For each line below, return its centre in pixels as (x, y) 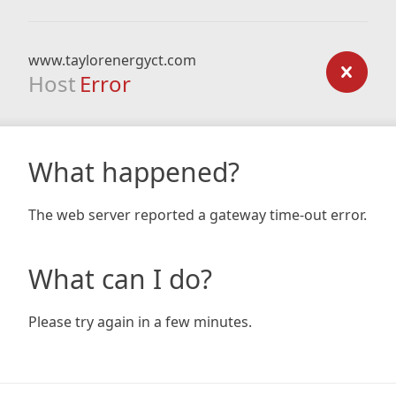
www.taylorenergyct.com (112, 60)
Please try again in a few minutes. (140, 322)
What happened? (134, 172)
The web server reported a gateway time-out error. (198, 215)
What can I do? (120, 279)
